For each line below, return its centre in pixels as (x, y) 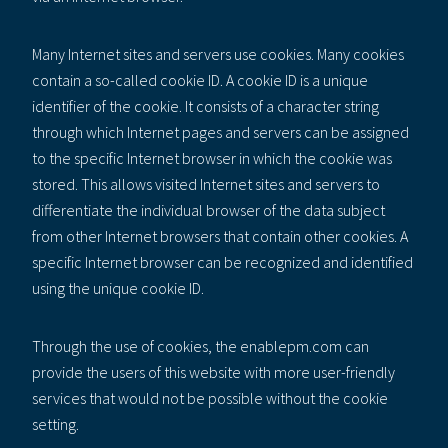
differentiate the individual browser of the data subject (208, 209)
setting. (55, 423)
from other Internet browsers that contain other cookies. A (220, 235)
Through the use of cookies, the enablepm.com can (200, 345)
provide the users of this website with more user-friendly (213, 371)
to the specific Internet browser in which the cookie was (212, 157)
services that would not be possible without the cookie (210, 397)
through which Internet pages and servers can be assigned (220, 131)
